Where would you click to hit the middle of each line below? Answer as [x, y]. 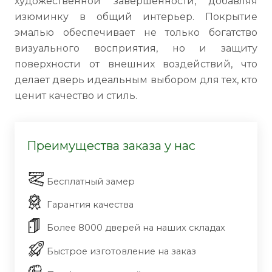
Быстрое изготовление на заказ [121, 251]
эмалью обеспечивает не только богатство [136, 32]
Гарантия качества [90, 205]
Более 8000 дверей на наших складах [136, 228]
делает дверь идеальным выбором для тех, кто [136, 80]
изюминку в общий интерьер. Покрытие [136, 17]
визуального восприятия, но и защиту [136, 48]
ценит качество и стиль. [76, 96]
